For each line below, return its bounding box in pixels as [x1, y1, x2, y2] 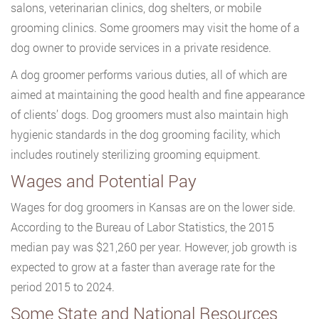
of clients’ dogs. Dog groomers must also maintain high [11, 107, 288, 122]
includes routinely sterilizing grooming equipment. [11, 147, 261, 162]
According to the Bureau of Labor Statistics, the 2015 [11, 219, 274, 234]
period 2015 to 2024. [11, 279, 115, 294]
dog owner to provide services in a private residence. [11, 40, 271, 55]
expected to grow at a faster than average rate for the [11, 259, 275, 274]
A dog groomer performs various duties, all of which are [11, 67, 287, 82]
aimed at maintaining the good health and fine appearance [11, 87, 305, 102]
